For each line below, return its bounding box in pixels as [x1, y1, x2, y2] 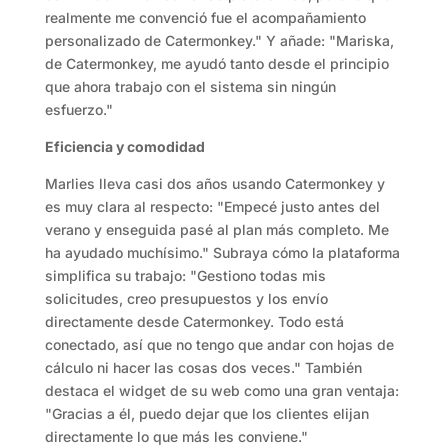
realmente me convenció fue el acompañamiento [44, 9, 366, 27]
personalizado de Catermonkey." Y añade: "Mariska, [44, 32, 394, 50]
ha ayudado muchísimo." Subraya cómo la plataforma [44, 244, 400, 262]
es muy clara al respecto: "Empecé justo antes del [44, 198, 380, 216]
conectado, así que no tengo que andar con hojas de [44, 336, 394, 354]
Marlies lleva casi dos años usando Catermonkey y [44, 175, 385, 193]
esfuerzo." [44, 101, 113, 119]
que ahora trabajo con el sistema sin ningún [44, 78, 336, 96]
